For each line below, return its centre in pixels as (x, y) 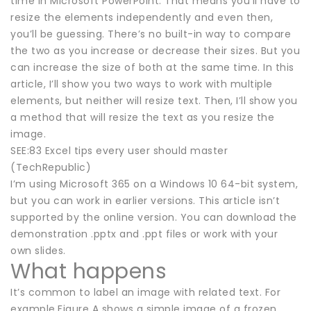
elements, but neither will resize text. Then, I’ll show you (154, 100)
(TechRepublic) (51, 167)
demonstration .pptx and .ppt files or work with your (144, 234)
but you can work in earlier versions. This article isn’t (145, 200)
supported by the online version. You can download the (154, 217)
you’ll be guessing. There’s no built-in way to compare (151, 34)
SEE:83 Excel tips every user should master (119, 150)
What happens (89, 271)
